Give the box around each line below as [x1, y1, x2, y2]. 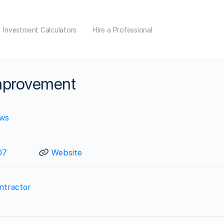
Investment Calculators [3, 25, 77, 34]
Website [50, 147, 82, 157]
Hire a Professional [92, 25, 152, 34]
